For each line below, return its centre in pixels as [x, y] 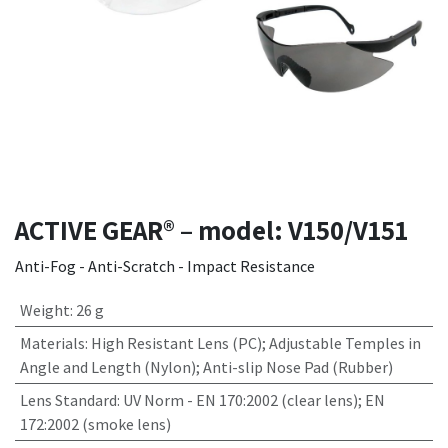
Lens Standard [68, 400]
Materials [52, 343]
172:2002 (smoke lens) [95, 424]
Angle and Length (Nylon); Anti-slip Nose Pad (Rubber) [206, 367]
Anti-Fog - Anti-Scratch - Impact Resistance [165, 266]
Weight [44, 310]
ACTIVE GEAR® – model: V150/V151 [211, 230]
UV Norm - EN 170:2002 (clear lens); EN [253, 400]
